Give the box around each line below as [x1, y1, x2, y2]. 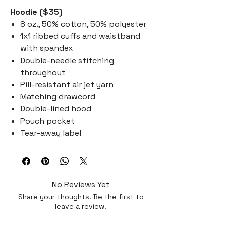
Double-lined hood [20, 103, 91, 115]
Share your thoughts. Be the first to [18, 192, 144, 202]
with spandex [20, 43, 73, 54]
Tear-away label [20, 128, 81, 139]
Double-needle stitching [20, 55, 114, 66]
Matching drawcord [20, 91, 95, 102]
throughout [20, 67, 66, 78]
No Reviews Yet [51, 179, 110, 190]
